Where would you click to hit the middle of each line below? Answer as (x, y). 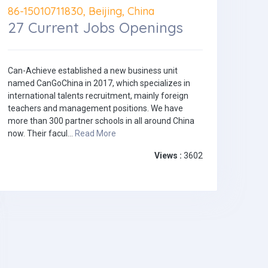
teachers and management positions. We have (95, 109)
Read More (95, 134)
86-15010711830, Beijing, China (81, 11)
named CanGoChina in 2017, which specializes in (99, 83)
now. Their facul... (41, 134)
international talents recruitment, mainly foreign (98, 96)
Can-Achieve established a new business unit (93, 71)
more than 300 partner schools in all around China (101, 121)
